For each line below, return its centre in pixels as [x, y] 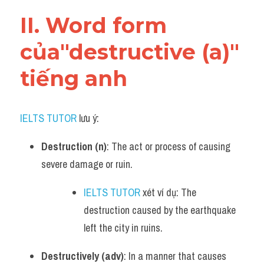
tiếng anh [74, 78]
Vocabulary [63, 11]
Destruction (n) [74, 146]
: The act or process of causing [169, 146]
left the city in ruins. [123, 228]
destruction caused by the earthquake [160, 210]
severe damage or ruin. [87, 164]
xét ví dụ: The [168, 192]
